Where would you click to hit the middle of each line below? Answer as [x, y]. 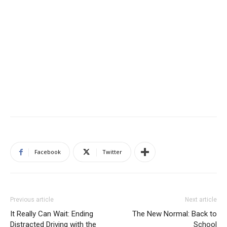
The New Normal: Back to [175, 214]
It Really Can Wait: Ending [52, 214]
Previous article [32, 200]
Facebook [48, 152]
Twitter [112, 152]
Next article [201, 200]
